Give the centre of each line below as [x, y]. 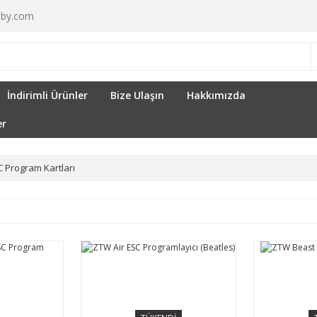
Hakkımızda [216, 95]
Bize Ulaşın [137, 95]
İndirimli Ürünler [47, 95]
